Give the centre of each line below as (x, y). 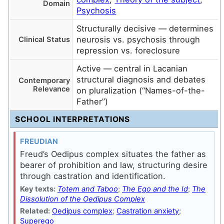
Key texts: (37, 189)
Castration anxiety (147, 211)
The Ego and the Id (155, 189)
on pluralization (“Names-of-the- (141, 91)
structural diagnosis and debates (141, 80)
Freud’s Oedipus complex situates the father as (113, 154)
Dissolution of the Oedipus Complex (82, 199)
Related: (35, 211)
